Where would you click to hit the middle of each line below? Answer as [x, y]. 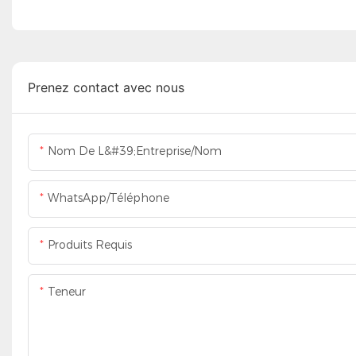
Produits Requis [90, 245]
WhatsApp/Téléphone [108, 198]
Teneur [67, 292]
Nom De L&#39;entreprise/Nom [135, 151]
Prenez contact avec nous [106, 88]
